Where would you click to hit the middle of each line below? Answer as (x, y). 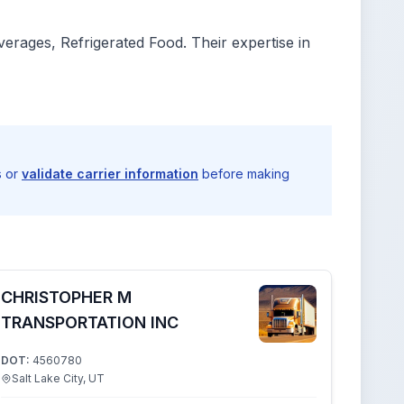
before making (244, 174)
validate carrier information (110, 174)
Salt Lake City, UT (58, 378)
